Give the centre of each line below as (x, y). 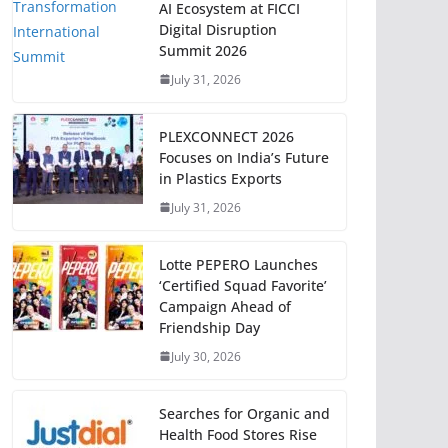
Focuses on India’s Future (244, 157)
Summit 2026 (203, 50)
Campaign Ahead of (225, 306)
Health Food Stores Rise (238, 434)
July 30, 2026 (206, 356)
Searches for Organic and (244, 413)
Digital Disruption (218, 29)
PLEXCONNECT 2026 (226, 136)
